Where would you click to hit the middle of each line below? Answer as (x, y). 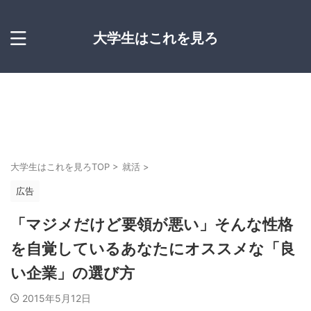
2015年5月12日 (57, 298)
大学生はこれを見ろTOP (60, 167)
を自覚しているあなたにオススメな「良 (153, 249)
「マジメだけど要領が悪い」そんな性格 (152, 225)
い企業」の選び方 (73, 273)
